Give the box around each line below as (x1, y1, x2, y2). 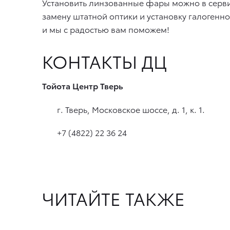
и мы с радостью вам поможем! (42, 23, 169, 35)
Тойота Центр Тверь (42, 80, 123, 92)
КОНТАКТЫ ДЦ (42, 48, 167, 73)
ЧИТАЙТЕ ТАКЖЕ (42, 185, 185, 210)
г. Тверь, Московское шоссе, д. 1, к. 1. (55, 103, 205, 115)
